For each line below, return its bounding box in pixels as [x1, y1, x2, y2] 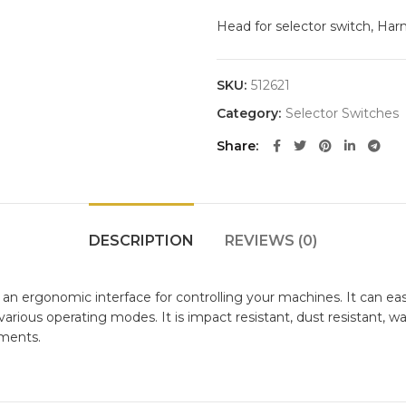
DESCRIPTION [89, 232, 194, 249]
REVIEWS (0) [225, 232, 317, 249]
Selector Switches [285, 105, 399, 121]
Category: [217, 105, 285, 121]
